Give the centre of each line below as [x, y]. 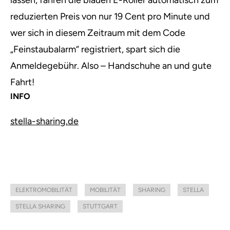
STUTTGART [100, 206]
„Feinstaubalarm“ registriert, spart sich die [95, 49]
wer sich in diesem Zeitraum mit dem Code [98, 33]
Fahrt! [22, 82]
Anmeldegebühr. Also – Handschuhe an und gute [111, 66]
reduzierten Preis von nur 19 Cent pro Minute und [110, 16]
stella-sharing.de [44, 121]
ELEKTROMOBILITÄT [44, 190]
